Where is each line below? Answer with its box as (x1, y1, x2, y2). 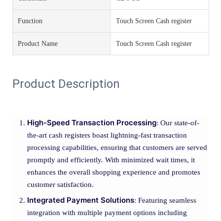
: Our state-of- (156, 118, 199, 127)
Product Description (12, 76, 120, 91)
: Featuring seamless (134, 196, 196, 204)
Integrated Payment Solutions (27, 195, 134, 205)
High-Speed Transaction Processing (27, 117, 156, 127)
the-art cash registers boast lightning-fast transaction (27, 131, 187, 139)
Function (18, 17, 42, 25)
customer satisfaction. (27, 180, 94, 188)
